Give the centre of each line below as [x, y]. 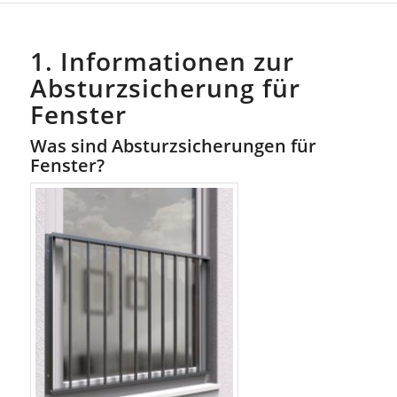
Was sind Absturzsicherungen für [173, 146]
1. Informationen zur [162, 62]
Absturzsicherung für [165, 88]
